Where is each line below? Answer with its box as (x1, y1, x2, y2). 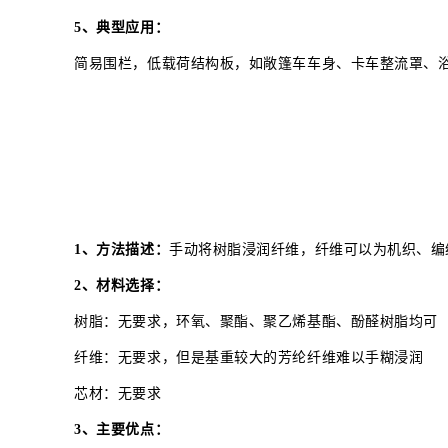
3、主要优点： (74, 421, 170, 437)
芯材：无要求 (74, 385, 162, 401)
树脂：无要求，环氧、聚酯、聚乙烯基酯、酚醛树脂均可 (74, 313, 438, 329)
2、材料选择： (74, 277, 170, 293)
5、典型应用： (74, 19, 170, 35)
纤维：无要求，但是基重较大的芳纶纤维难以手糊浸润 (74, 349, 424, 365)
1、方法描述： (74, 241, 170, 257)
